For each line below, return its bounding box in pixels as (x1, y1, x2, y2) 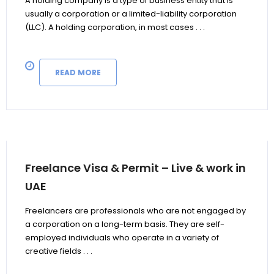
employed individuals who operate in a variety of (25, 232, 219, 244)
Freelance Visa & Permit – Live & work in (25, 160, 246, 176)
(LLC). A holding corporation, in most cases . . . (25, 21, 205, 34)
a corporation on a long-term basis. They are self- (25, 218, 224, 231)
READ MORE (55, 67, 101, 78)
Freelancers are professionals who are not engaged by (25, 205, 246, 217)
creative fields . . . (25, 245, 92, 257)
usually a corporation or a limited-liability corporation (25, 8, 237, 20)
